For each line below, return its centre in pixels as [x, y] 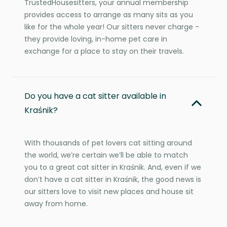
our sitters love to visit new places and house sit [109, 191]
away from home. [56, 203]
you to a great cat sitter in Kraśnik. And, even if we [113, 167]
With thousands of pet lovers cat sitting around [108, 143]
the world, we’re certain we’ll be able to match [106, 155]
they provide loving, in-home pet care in [96, 39]
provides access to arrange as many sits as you [109, 14]
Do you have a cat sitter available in [95, 96]
